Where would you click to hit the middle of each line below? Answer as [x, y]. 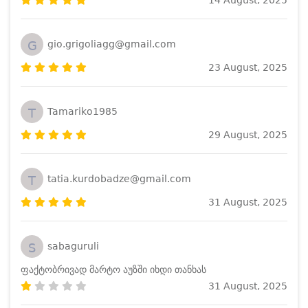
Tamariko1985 [82, 112]
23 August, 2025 [248, 67]
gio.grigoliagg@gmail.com [112, 44]
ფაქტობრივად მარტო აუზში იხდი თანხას [113, 269]
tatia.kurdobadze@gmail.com [119, 179]
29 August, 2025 [248, 134]
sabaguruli [73, 246]
